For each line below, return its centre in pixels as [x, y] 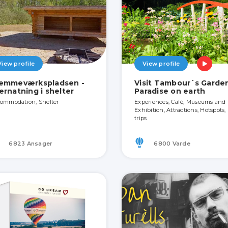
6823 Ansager [30, 143]
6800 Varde [171, 143]
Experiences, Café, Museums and [180, 102]
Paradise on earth [170, 91]
